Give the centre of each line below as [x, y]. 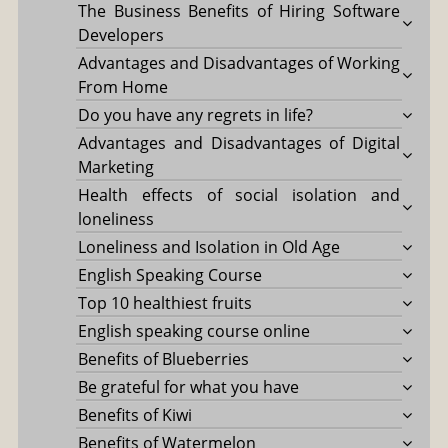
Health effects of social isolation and [239, 194]
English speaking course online [193, 330]
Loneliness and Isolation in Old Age [208, 246]
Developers [120, 34]
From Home [122, 86]
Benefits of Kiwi [134, 414]
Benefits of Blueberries [163, 358]
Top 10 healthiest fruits [164, 302]
